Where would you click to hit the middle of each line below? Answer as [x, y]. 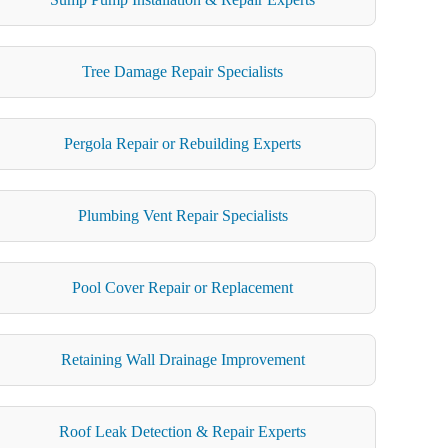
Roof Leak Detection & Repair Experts [183, 431]
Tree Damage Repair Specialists [183, 71]
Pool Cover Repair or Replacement [183, 287]
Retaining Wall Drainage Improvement [182, 359]
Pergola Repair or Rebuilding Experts [183, 143]
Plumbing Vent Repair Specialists [182, 215]
